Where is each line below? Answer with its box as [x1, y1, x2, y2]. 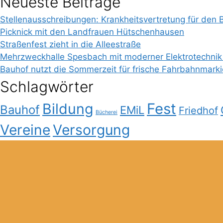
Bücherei [96, 109, 117, 115]
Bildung [42, 100, 93, 117]
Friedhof [179, 104, 218, 116]
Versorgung [53, 121, 130, 138]
